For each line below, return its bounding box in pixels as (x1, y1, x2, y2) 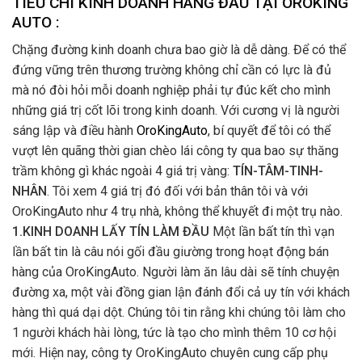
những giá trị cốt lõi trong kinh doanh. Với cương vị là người (12, 103, 339, 119)
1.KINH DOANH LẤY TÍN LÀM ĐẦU (12, 224, 209, 240)
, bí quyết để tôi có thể (208, 123, 330, 139)
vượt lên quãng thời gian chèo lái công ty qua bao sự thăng (12, 143, 339, 159)
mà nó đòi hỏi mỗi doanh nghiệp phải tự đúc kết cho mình (12, 82, 330, 99)
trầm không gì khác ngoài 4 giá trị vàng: (12, 163, 229, 179)
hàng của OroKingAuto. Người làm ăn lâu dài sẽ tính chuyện (12, 264, 339, 280)
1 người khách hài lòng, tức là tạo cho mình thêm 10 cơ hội (12, 325, 336, 341)
